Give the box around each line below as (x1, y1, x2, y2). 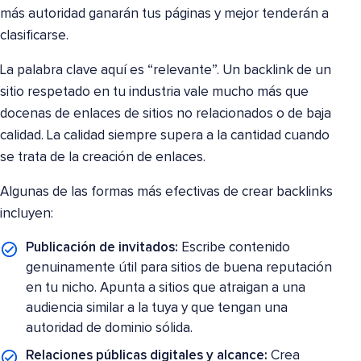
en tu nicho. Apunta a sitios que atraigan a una (26, 281, 306, 296)
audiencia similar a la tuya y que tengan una (26, 301, 288, 316)
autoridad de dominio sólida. (26, 322, 193, 336)
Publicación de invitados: (26, 241, 179, 255)
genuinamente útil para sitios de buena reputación (26, 261, 333, 276)
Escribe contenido (178, 241, 291, 255)
